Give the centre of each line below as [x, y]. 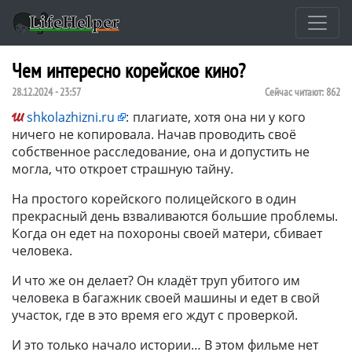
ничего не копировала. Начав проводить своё [154, 134]
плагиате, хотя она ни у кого [219, 117]
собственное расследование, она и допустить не [161, 151]
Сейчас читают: [295, 92]
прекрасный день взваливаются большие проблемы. [175, 216]
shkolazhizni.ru [71, 117]
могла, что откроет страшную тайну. [123, 169]
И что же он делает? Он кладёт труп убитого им [156, 280]
